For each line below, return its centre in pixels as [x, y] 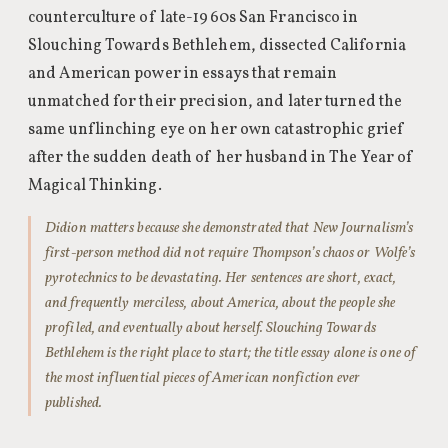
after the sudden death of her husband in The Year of [221, 158]
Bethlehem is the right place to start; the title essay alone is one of [230, 353]
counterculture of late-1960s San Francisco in [193, 18]
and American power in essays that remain [183, 74]
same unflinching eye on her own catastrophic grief [217, 130]
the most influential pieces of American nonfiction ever [203, 378]
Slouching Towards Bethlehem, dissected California [217, 46]
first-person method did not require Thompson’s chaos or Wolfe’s [230, 253]
